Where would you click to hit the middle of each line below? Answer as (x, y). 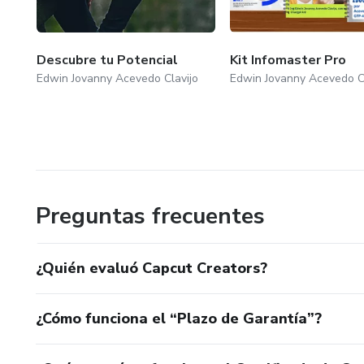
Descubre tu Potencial (107, 61)
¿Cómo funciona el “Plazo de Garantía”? (179, 319)
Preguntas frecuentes (150, 217)
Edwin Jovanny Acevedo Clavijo (117, 79)
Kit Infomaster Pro (288, 61)
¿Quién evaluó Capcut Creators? (152, 269)
